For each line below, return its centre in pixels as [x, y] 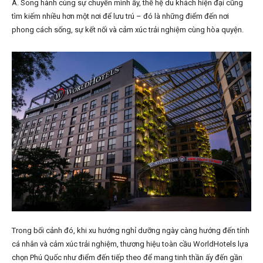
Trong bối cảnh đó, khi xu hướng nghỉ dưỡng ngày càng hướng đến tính [131, 231]
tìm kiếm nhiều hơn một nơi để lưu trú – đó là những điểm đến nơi [120, 16]
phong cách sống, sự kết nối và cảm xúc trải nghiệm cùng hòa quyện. [128, 30]
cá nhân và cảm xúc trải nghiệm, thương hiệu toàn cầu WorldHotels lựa [130, 244]
